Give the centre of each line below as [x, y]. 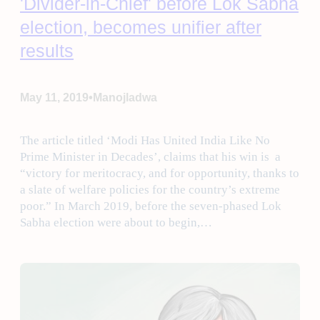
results [47, 50]
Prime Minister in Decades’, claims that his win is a [150, 157]
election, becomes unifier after [141, 27]
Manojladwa [125, 97]
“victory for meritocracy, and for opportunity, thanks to [160, 174]
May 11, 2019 [54, 97]
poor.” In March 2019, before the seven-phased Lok [151, 206]
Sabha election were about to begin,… [116, 223]
